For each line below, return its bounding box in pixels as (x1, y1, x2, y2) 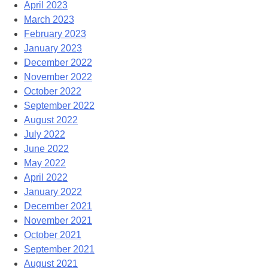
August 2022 (24, 115, 78, 126)
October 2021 (24, 230, 81, 240)
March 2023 (24, 14, 74, 25)
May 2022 (24, 158, 66, 169)
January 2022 (24, 187, 82, 197)
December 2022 (24, 57, 92, 68)
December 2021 (24, 201, 92, 212)
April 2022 (24, 172, 68, 183)
